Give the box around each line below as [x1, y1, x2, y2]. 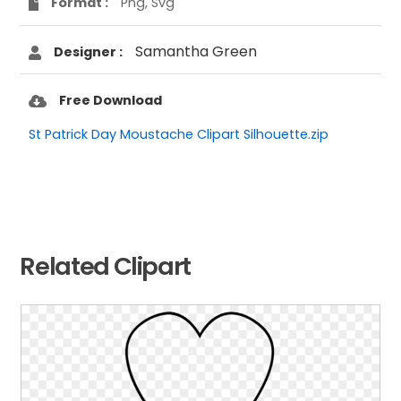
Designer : [54, 42, 124, 61]
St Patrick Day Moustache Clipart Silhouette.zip [29, 124, 329, 143]
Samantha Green [135, 40, 258, 62]
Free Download [59, 90, 163, 109]
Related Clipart [20, 248, 192, 284]
